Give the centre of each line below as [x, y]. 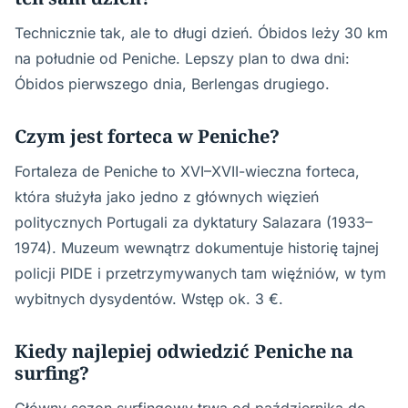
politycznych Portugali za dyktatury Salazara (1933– [194, 222]
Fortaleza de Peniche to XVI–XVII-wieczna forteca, [187, 171]
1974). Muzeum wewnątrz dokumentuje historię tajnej [197, 247]
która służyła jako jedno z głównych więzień [167, 196]
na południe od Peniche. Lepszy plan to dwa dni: [182, 58]
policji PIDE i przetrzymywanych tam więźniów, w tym [200, 273]
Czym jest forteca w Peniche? [147, 136]
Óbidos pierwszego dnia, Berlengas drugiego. [172, 83]
